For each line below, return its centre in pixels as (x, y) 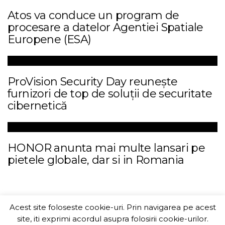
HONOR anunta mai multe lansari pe (106, 148)
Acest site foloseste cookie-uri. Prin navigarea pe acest (113, 207)
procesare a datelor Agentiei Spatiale (105, 27)
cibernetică (37, 106)
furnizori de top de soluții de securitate (110, 94)
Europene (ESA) (49, 39)
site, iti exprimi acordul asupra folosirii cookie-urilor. (113, 219)
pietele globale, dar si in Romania (96, 160)
